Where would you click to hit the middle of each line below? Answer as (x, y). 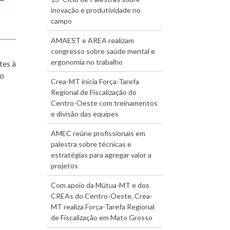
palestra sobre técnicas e (91, 144)
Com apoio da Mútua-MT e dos (100, 185)
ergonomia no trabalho (87, 62)
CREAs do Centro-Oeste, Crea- (102, 196)
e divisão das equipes (85, 113)
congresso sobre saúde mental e (103, 51)
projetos (64, 165)
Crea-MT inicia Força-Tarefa (95, 81)
